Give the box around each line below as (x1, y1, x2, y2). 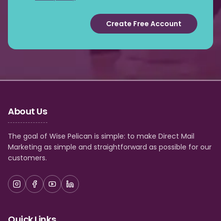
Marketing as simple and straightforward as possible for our (8, 142, 212, 152)
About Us (8, 105, 47, 117)
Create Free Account (106, 18, 182, 29)
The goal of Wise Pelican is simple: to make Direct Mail (8, 131, 194, 141)
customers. (8, 153, 47, 163)
